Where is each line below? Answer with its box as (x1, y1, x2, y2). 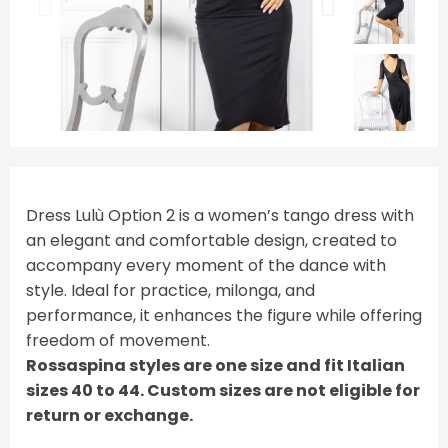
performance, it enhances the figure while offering (26, 304, 422, 327)
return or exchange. (26, 404, 193, 427)
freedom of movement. (26, 329, 214, 352)
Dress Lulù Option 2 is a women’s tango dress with (26, 204, 414, 227)
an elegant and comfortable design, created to (26, 229, 397, 252)
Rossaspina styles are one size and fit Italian (26, 354, 405, 377)
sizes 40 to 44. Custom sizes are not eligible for (26, 379, 420, 402)
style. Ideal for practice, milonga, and (26, 279, 315, 302)
